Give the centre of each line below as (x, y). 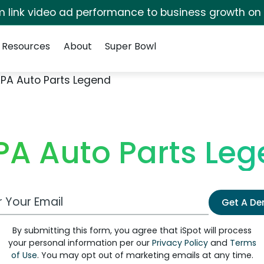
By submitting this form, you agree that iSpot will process (132, 230)
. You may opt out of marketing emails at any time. (145, 255)
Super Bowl (130, 46)
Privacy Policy (180, 243)
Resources (26, 46)
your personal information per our (80, 243)
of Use (24, 255)
